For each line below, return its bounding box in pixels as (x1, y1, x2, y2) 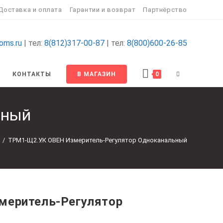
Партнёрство (143, 6, 187, 13)
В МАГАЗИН (77, 71, 116, 78)
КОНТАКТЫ (12, 71, 51, 78)
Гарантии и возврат (69, 6, 136, 13)
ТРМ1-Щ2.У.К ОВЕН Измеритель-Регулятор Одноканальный (8, 136, 187, 144)
